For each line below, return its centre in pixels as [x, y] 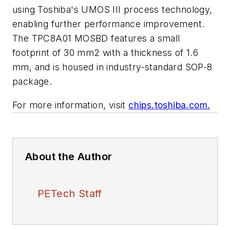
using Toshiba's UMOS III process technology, [112, 10]
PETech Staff [70, 193]
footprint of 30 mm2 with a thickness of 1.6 [106, 53]
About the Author [69, 156]
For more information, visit [71, 105]
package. [32, 82]
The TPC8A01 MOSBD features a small [96, 39]
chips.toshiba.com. [169, 105]
